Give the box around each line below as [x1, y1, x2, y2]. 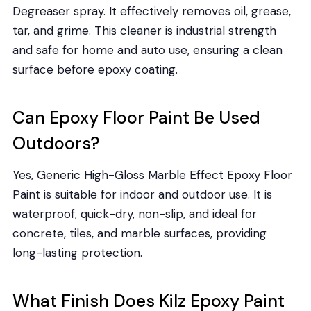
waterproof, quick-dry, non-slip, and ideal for [12, 205, 257, 221]
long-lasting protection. [12, 244, 142, 260]
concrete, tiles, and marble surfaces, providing [12, 225, 267, 241]
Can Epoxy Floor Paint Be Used [12, 106, 260, 130]
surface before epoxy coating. [12, 61, 178, 77]
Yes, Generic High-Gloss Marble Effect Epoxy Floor [12, 167, 292, 183]
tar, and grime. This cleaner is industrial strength [12, 22, 276, 38]
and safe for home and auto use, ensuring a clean [12, 42, 283, 58]
